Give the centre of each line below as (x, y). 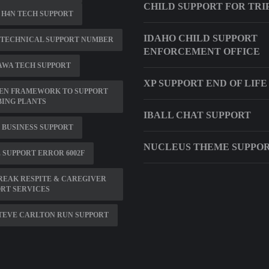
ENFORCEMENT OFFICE (202, 51)
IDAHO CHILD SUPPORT (201, 38)
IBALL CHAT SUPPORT (197, 115)
